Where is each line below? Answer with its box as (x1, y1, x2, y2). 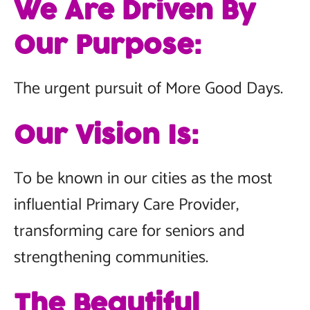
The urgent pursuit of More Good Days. (14, 75, 287, 102)
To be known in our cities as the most (14, 165, 273, 192)
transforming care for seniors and (14, 218, 245, 245)
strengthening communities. (14, 244, 212, 271)
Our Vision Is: (14, 118, 199, 154)
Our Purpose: (14, 28, 201, 64)
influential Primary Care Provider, (14, 192, 239, 219)
